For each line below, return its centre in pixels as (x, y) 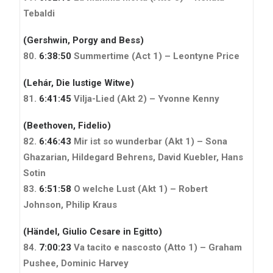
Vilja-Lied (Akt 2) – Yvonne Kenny (145, 98)
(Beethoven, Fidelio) (67, 125)
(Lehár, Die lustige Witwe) (79, 83)
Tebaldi (39, 13)
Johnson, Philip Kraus (70, 204)
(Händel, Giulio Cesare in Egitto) (93, 231)
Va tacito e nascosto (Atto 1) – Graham (157, 247)
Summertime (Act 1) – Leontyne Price (155, 56)
